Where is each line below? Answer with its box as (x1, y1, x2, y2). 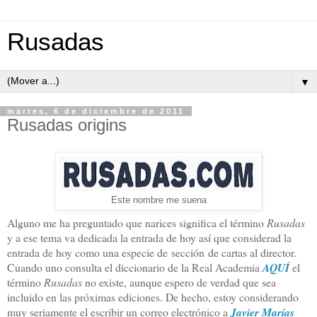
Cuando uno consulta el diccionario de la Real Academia (7, 259, 263, 275)
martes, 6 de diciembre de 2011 (7, 107, 185, 115)
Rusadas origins (7, 115, 127, 134)
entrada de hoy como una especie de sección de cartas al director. (7, 244, 296, 260)
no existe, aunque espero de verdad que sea (85, 274, 276, 289)
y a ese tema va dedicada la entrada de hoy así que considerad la (7, 229, 292, 245)
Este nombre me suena (110, 195, 207, 205)
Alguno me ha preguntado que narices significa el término (7, 214, 267, 230)
